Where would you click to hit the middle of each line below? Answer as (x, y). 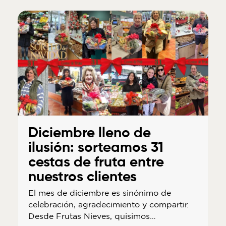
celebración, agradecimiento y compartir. (108, 204)
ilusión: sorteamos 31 (96, 148)
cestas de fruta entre (96, 162)
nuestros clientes (82, 177)
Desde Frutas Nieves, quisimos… (92, 216)
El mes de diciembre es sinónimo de (99, 192)
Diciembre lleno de (89, 133)
